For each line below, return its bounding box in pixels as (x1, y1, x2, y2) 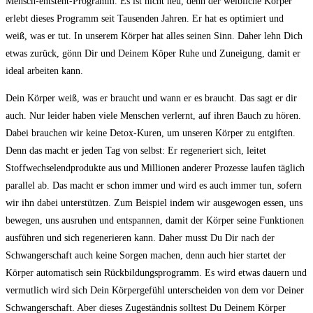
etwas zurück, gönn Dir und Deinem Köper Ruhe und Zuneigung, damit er (6, 48, 300, 59)
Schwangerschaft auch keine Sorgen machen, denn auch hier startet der (6, 250, 286, 261)
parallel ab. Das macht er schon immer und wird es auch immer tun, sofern (6, 180, 302, 191)
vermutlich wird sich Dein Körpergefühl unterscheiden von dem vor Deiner (6, 285, 304, 296)
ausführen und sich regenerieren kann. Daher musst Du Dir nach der (6, 233, 275, 243)
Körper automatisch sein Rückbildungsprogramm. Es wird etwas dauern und (6, 268, 307, 278)
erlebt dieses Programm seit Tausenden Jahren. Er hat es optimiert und (6, 13, 284, 24)
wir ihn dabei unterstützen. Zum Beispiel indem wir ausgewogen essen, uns (6, 198, 303, 208)
